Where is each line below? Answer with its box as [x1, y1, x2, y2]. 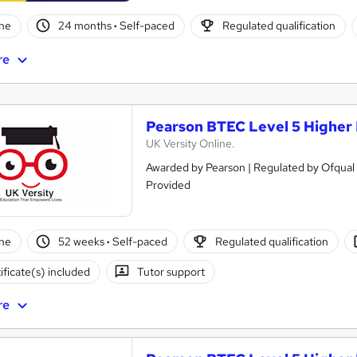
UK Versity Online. [146, 136, 235, 151]
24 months [58, 18, 115, 33]
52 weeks [58, 233, 108, 249]
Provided [146, 178, 190, 192]
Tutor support [137, 264, 206, 279]
